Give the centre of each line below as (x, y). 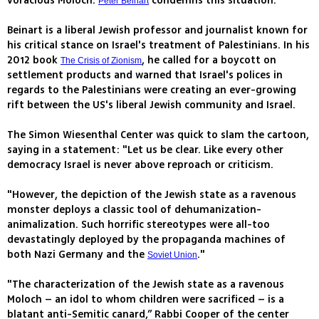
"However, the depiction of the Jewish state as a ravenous (152, 195)
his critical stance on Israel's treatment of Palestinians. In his (158, 46)
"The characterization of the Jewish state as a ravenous (146, 285)
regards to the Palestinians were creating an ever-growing (152, 90)
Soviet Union (172, 255)
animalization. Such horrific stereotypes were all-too (138, 225)
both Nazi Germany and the (77, 255)
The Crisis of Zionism (101, 61)
